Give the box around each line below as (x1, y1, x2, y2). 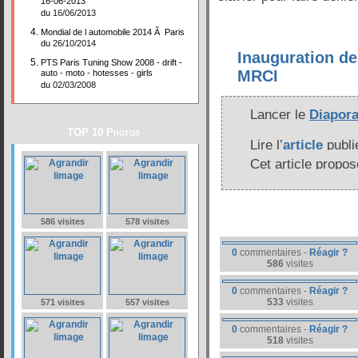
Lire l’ (250, 137, 283, 153)
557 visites (125, 297, 169, 307)
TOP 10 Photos (67, 126, 140, 138)
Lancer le (250, 107, 309, 122)
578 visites (125, 217, 169, 226)
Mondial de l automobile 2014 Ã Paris (41, 27, 185, 37)
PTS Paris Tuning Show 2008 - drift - (41, 58, 182, 67)
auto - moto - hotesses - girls (41, 68, 153, 79)
